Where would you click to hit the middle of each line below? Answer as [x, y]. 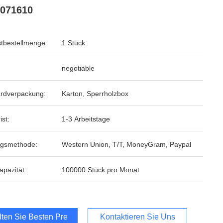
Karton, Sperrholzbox [95, 94]
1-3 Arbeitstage [86, 119]
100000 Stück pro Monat [101, 170]
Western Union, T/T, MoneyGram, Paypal [126, 144]
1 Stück [73, 43]
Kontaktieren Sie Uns [137, 217]
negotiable [78, 68]
